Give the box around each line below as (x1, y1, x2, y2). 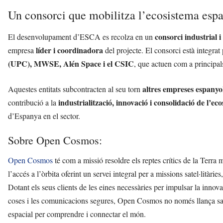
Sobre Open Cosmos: (8, 133, 102, 148)
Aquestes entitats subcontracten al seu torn (8, 84, 142, 95)
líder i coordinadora (36, 44, 103, 56)
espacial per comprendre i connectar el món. (8, 209, 146, 220)
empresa (8, 45, 36, 56)
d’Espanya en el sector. (8, 111, 80, 121)
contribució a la (8, 97, 58, 108)
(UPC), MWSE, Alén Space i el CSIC (8, 58, 134, 70)
